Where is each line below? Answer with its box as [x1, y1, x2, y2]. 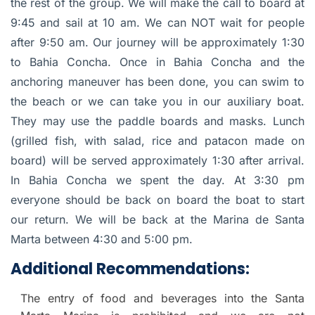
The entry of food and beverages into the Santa [20, 291, 304, 306]
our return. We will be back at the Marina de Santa [11, 212, 304, 227]
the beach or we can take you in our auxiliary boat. [11, 94, 304, 109]
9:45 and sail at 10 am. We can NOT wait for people [11, 15, 304, 30]
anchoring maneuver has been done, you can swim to [11, 75, 304, 89]
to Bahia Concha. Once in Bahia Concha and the [11, 55, 304, 70]
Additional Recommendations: [11, 258, 250, 281]
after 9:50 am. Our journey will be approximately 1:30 [11, 35, 304, 50]
